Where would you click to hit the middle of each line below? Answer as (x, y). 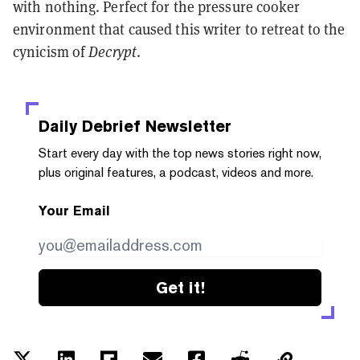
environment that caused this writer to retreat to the (179, 29)
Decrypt (112, 51)
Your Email (74, 211)
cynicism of (51, 51)
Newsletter (186, 126)
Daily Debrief (90, 126)
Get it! (180, 287)
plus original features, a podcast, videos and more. (176, 172)
